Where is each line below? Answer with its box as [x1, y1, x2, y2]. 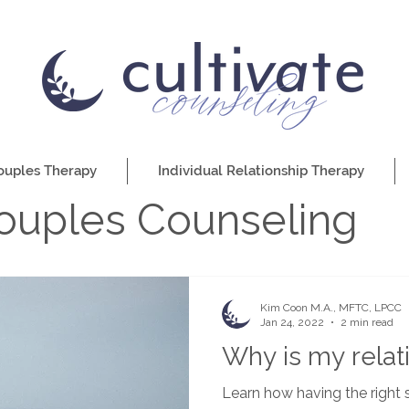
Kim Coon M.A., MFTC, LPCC [260, 300, 402, 314]
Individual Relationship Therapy [158, 162, 364, 179]
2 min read [341, 316, 393, 330]
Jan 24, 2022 [260, 316, 324, 330]
